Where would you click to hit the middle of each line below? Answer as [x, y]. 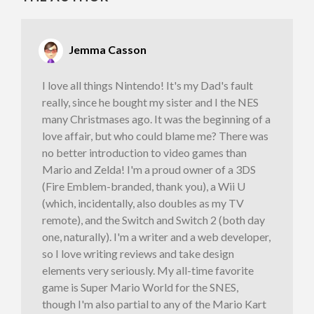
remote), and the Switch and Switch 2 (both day [153, 219]
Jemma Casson [108, 49]
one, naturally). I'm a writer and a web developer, [156, 236]
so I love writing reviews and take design [138, 253]
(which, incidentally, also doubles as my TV [143, 203]
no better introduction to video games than [144, 152]
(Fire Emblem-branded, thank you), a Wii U [144, 186]
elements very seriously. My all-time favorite [148, 270]
